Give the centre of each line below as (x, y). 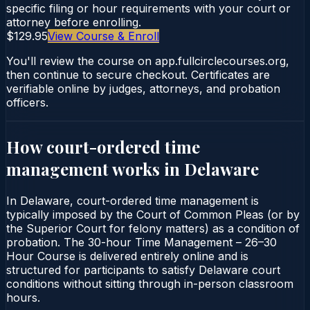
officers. (27, 102)
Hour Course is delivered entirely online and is (127, 256)
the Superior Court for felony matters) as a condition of (153, 228)
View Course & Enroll (103, 36)
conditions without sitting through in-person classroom (150, 283)
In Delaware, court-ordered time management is (133, 200)
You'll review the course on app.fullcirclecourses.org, (148, 61)
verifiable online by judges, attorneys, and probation (143, 88)
